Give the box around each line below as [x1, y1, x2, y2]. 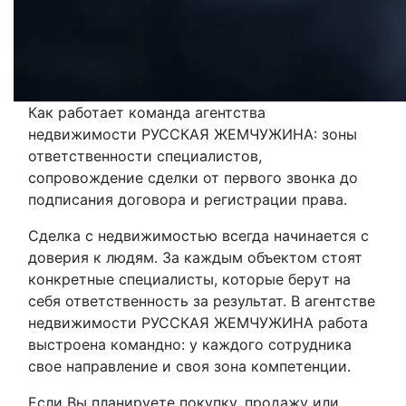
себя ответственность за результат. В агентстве [28, 292, 375, 310]
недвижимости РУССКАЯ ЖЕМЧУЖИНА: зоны [28, 125, 357, 143]
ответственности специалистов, [28, 147, 262, 165]
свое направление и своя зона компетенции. [28, 357, 351, 375]
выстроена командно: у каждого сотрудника [28, 335, 352, 353]
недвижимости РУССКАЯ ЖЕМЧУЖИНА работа [28, 314, 368, 332]
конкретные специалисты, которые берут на [28, 270, 351, 288]
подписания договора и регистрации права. [28, 190, 347, 208]
